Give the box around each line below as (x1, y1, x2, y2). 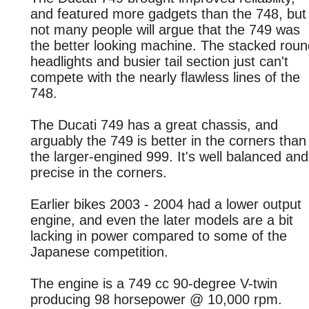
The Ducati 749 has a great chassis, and (30, 117, 278, 132)
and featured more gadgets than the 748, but (30, 6, 306, 21)
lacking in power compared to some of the (30, 228, 287, 243)
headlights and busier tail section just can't (30, 54, 288, 69)
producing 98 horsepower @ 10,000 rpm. (30, 292, 282, 307)
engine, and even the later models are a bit (30, 212, 293, 228)
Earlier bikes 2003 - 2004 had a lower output (30, 197, 301, 212)
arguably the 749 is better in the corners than (30, 133, 306, 148)
